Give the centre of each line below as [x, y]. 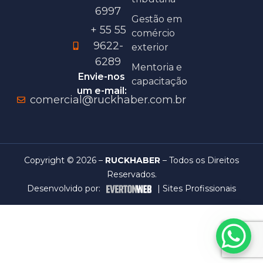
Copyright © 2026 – [65, 160]
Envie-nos [102, 76]
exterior [150, 47]
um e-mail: [102, 90]
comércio [153, 33]
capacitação [159, 81]
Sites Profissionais [200, 188]
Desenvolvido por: [65, 188]
